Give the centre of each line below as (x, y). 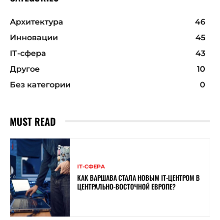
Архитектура (37, 22)
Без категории (40, 84)
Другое (25, 69)
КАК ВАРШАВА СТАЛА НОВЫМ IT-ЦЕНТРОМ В (139, 178)
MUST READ (33, 121)
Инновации (34, 37)
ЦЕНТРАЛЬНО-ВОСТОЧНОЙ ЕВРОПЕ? (127, 186)
